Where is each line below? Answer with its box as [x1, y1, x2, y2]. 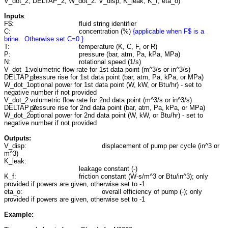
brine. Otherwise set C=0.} [4, 35, 83, 43]
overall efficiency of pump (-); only [102, 188, 202, 195]
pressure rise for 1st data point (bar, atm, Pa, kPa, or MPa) [30, 73, 204, 81]
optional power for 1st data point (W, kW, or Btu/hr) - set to [30, 81, 202, 89]
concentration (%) [78, 27, 133, 35]
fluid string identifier [78, 20, 136, 27]
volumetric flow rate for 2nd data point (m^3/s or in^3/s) [30, 96, 192, 104]
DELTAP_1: [4, 73, 40, 81]
